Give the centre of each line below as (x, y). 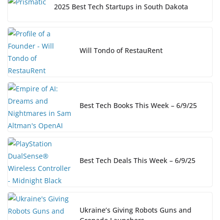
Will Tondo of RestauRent (121, 50)
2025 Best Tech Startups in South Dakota (121, 7)
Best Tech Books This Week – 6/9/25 (138, 105)
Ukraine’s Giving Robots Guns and (136, 210)
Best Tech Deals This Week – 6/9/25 (137, 160)
